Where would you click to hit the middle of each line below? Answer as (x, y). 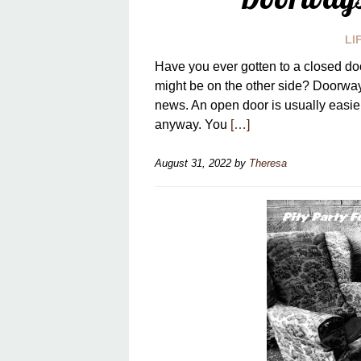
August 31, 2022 (193, 163)
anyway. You (193, 124)
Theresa (268, 163)
